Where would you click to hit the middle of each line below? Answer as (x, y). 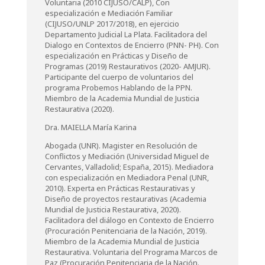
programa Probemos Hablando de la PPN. (118, 88)
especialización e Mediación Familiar (109, 13)
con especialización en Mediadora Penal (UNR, (127, 177)
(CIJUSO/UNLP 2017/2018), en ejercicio (112, 24)
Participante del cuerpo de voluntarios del (119, 77)
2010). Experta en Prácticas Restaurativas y (120, 188)
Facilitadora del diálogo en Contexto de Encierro (129, 220)
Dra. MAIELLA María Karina (91, 127)
